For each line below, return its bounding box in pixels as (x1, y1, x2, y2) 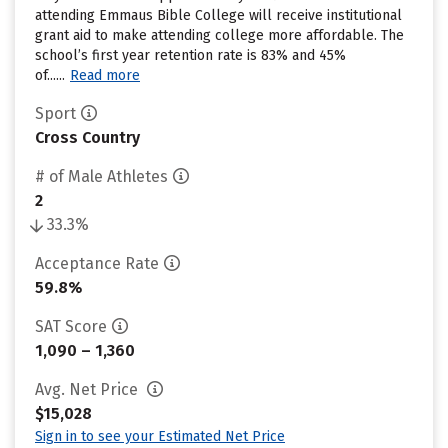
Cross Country (35, 128, 140, 147)
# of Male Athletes (35, 167, 168, 186)
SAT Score (35, 317, 107, 336)
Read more (70, 67, 140, 84)
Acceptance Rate (35, 254, 159, 273)
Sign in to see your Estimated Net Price (35, 428, 285, 445)
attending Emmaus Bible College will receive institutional (35, 7, 402, 24)
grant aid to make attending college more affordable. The (35, 27, 404, 44)
